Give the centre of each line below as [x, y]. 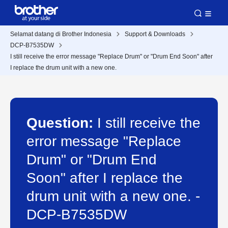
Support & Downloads [155, 34]
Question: [62, 123]
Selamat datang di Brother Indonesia [61, 34]
